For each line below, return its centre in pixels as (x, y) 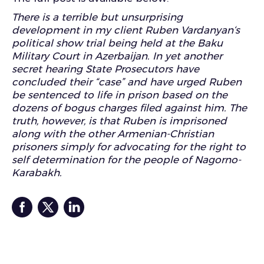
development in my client (78, 30)
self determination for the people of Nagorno (125, 160)
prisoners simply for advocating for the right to (129, 147)
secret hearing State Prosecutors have (105, 69)
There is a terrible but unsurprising (97, 17)
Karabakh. (37, 173)
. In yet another (185, 56)
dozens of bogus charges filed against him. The (129, 108)
